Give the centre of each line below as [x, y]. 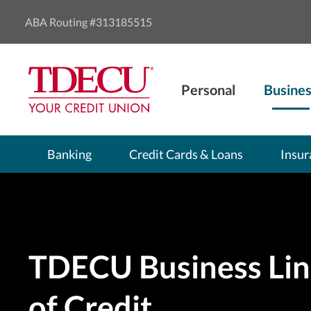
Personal [208, 89]
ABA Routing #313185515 [89, 22]
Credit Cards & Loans [186, 154]
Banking [69, 154]
